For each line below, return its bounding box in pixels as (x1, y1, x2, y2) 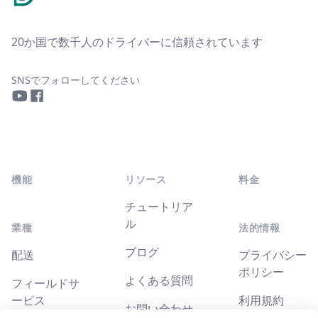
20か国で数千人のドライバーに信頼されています (11, 34, 263, 50)
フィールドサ (11, 275, 79, 292)
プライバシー (238, 247, 307, 263)
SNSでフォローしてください (11, 73, 140, 87)
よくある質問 (125, 273, 193, 289)
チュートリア (125, 199, 193, 215)
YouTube (11, 104, 57, 121)
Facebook (28, 104, 79, 121)
